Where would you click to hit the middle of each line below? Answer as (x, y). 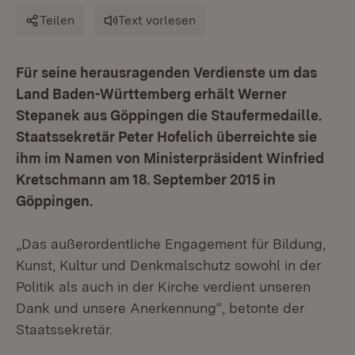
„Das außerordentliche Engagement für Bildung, (171, 244)
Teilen (57, 20)
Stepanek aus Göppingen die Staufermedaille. (169, 115)
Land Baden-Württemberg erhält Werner (151, 94)
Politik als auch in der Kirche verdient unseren (163, 286)
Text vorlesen (157, 20)
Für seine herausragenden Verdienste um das (166, 73)
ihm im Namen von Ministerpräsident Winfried (170, 158)
